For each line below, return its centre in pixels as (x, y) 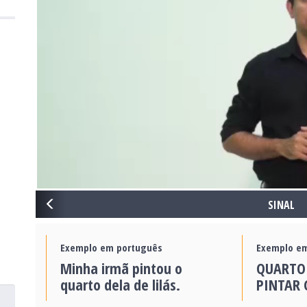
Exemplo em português (111, 248)
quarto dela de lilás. (120, 285)
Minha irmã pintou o (121, 268)
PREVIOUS (75, 199)
